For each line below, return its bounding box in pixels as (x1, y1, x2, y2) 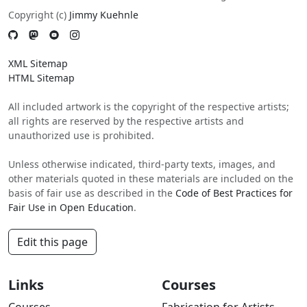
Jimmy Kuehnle (69, 8, 138, 22)
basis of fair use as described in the (8, 186, 175, 200)
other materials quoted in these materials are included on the (8, 172, 293, 186)
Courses (162, 275, 216, 295)
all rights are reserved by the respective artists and (8, 114, 244, 128)
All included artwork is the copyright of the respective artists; (8, 100, 289, 114)
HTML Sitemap (8, 71, 75, 85)
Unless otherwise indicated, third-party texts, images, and (8, 158, 275, 171)
